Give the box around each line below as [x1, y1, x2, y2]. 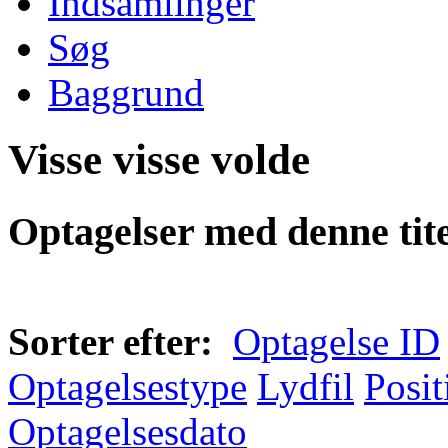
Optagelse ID [233, 319, 440, 363]
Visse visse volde [8, 135, 310, 183]
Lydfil [257, 364, 354, 408]
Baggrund [48, 70, 204, 114]
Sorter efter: [8, 319, 213, 363]
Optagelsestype [8, 364, 247, 408]
